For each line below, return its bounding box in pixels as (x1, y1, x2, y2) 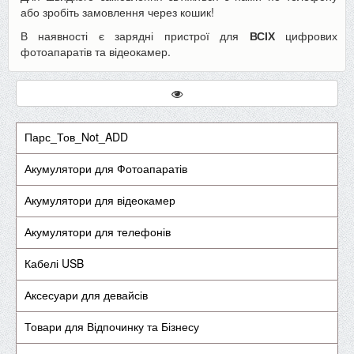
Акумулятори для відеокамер (24, 192, 175, 209)
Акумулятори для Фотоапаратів (24, 160, 187, 177)
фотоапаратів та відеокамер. (21, 43, 171, 59)
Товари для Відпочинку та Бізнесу (24, 318, 199, 335)
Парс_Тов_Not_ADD (24, 129, 128, 145)
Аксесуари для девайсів (24, 287, 148, 303)
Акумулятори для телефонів (24, 224, 171, 240)
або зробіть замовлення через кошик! (21, 3, 214, 20)
